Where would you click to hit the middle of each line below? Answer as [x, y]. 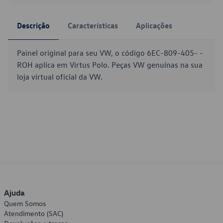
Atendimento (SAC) [34, 213]
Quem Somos [25, 203]
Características [93, 25]
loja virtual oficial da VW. [60, 77]
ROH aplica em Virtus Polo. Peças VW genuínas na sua [110, 65]
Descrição [33, 25]
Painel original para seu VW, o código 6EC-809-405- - [110, 53]
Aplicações [154, 25]
